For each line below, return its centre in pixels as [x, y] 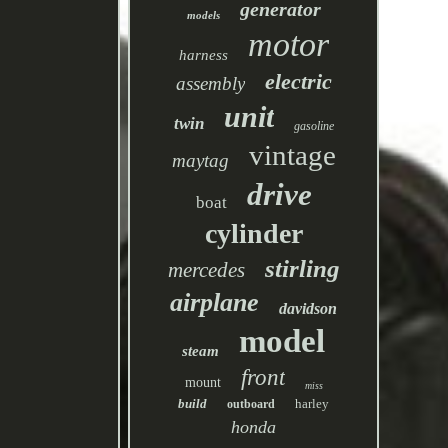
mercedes [206, 270]
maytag [200, 160]
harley [312, 403]
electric [298, 81]
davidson [308, 308]
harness [203, 55]
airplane [215, 302]
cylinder [253, 233]
